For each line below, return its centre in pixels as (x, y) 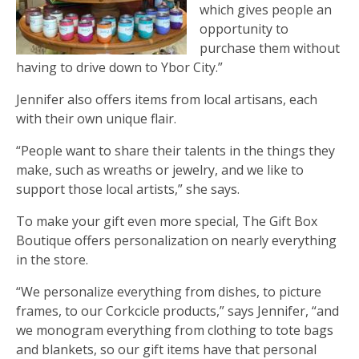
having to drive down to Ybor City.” (119, 67)
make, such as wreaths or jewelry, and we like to (160, 169)
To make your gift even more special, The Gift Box (167, 221)
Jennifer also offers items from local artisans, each (167, 99)
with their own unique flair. (96, 118)
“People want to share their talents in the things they (175, 150)
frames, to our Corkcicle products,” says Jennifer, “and (177, 311)
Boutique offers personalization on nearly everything (176, 240)
